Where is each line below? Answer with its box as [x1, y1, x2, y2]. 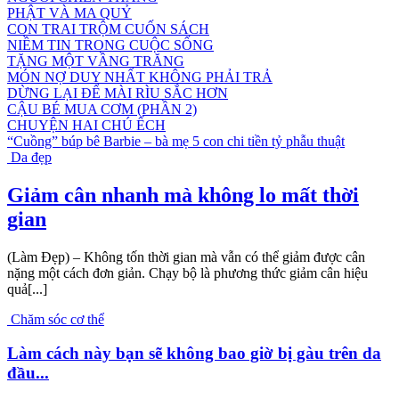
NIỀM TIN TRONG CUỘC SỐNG [7, 37, 214, 53]
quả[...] [7, 281, 47, 297]
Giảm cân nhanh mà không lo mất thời [7, 183, 359, 207]
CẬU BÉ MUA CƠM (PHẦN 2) [7, 101, 197, 117]
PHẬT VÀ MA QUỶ [7, 4, 132, 20]
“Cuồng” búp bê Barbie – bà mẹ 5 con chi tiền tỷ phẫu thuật [7, 133, 345, 149]
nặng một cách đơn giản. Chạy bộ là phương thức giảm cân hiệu [7, 265, 368, 281]
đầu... [7, 363, 49, 383]
